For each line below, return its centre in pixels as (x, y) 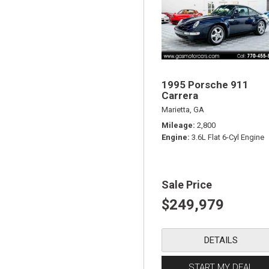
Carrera (180, 95)
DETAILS (221, 240)
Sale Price (187, 185)
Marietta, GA (183, 110)
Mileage (177, 125)
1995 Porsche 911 (205, 85)
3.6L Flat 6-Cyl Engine (228, 137)
